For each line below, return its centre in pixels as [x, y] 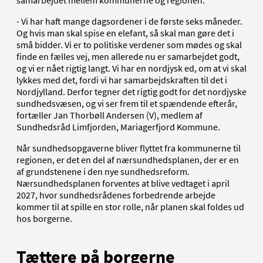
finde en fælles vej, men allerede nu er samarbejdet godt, [128, 56]
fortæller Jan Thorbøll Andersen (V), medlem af [109, 115]
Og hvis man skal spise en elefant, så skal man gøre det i [125, 33]
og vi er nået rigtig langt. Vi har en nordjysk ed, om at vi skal [131, 68]
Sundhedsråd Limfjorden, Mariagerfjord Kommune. [118, 127]
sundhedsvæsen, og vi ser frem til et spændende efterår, [127, 103]
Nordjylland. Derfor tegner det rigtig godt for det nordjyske [131, 91]
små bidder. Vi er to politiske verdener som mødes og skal [129, 44]
